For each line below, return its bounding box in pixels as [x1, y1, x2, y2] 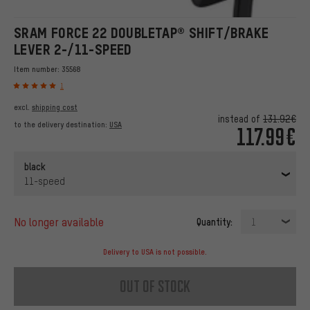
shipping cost [32, 102, 77, 113]
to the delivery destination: [14, 120, 109, 130]
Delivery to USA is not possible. [103, 247, 207, 257]
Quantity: [197, 215, 232, 228]
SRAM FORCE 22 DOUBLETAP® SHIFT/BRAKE [14, 25, 269, 41]
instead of [218, 113, 263, 125]
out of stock [120, 276, 190, 297]
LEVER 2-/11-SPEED [14, 42, 132, 57]
